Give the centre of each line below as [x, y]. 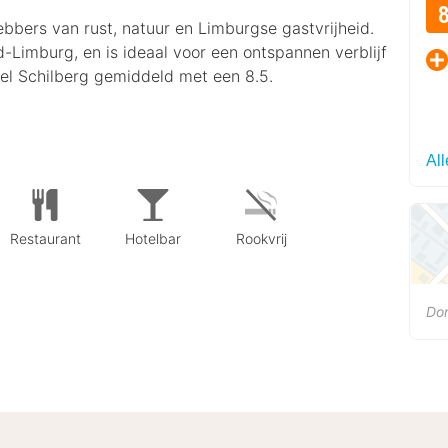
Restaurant [45, 238]
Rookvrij [261, 238]
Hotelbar [153, 238]
